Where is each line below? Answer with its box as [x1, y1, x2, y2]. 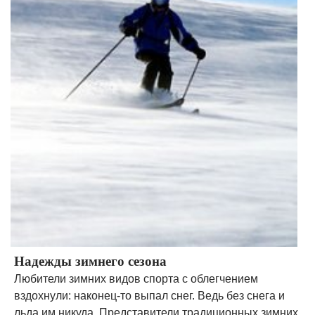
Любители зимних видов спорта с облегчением [14, 273, 258, 285]
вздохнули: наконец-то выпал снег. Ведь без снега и [14, 290, 285, 302]
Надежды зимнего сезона [14, 254, 167, 269]
